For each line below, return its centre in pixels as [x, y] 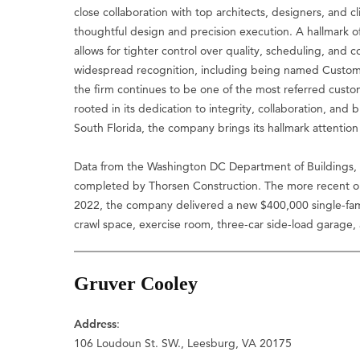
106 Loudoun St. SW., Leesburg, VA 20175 [183, 343]
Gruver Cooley [136, 284]
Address [96, 323]
